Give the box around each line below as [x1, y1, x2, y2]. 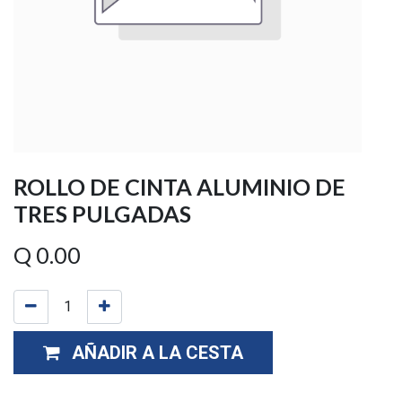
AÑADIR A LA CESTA [72, 342, 243, 363]
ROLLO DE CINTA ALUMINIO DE [13, 173, 345, 200]
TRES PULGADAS [13, 200, 191, 227]
